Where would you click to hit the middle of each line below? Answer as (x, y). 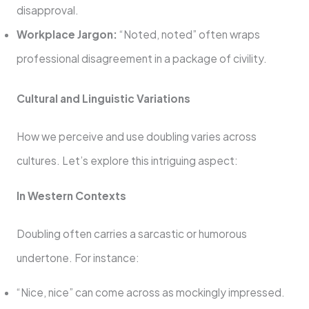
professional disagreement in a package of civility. (141, 58)
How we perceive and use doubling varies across (136, 137)
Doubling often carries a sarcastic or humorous (131, 233)
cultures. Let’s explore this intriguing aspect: (127, 161)
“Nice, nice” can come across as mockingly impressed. (150, 292)
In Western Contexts (71, 195)
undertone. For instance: (78, 257)
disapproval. (47, 10)
